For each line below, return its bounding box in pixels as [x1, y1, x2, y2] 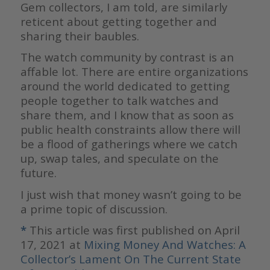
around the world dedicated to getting [20, 78, 230, 94]
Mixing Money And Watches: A [83, 236, 246, 252]
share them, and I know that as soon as [20, 107, 234, 123]
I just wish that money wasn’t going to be [20, 186, 242, 202]
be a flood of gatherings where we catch [20, 136, 237, 152]
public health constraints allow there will [20, 122, 240, 137]
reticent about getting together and [20, 14, 217, 30]
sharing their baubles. [20, 28, 139, 44]
